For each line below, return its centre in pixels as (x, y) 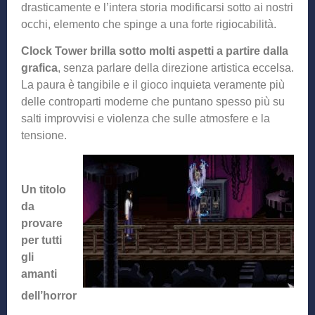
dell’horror (49, 295)
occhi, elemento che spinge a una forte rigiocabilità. (149, 24)
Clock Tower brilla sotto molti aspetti (117, 51)
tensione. (44, 136)
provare (42, 224)
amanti (39, 274)
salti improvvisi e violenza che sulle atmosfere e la (146, 119)
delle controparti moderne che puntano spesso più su (153, 102)
